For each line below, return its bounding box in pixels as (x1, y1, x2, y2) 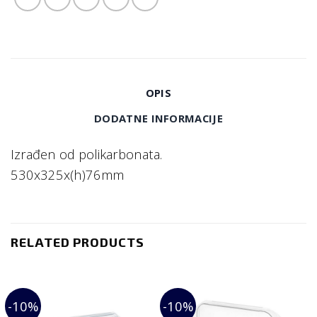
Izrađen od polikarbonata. (11, 145, 162, 163)
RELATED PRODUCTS (11, 234, 144, 250)
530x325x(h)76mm (11, 166, 124, 184)
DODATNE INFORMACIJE (94, 110, 223, 125)
